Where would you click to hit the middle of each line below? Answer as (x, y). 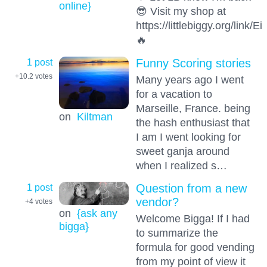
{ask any (97, 213)
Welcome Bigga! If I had (193, 219)
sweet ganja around (182, 151)
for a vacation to (174, 94)
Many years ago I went (190, 79)
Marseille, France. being (193, 108)
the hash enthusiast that (193, 122)
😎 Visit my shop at (181, 11)
